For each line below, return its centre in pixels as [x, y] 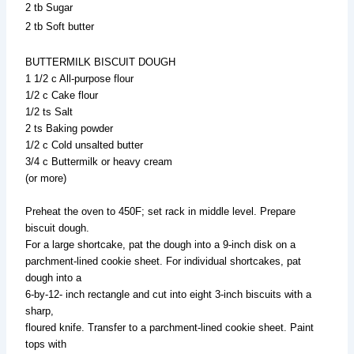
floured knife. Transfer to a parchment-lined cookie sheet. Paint [170, 327]
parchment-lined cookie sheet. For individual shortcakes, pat [164, 261]
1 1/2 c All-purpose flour [80, 78]
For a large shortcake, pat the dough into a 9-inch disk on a [161, 244]
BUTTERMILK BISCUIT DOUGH [101, 62]
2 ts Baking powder [70, 128]
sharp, [40, 311]
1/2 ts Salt [49, 111]
